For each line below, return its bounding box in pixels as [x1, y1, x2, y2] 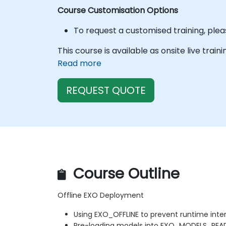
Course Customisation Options [58, 4, 178, 16]
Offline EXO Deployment [58, 190, 144, 201]
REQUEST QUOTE [66, 83, 146, 97]
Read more [58, 57, 101, 69]
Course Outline [69, 163, 180, 184]
